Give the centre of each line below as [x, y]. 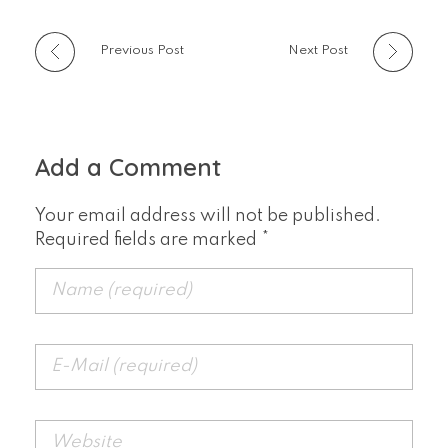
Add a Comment [128, 167]
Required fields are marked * [152, 239]
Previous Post [142, 50]
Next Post [318, 50]
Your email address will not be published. [208, 215]
